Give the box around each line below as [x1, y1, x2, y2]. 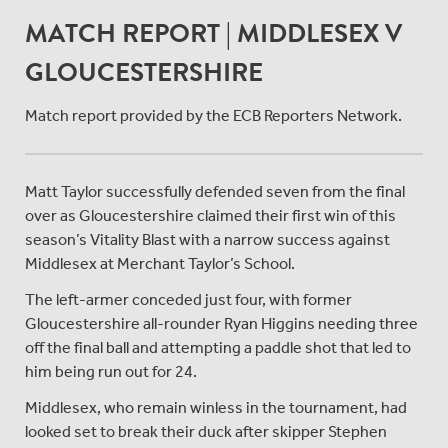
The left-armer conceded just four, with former [25, 289, 352, 309]
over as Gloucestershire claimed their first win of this [25, 205, 396, 225]
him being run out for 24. [25, 361, 197, 381]
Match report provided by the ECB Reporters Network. [25, 105, 402, 125]
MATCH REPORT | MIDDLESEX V [25, 13, 402, 53]
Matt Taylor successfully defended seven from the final [25, 181, 405, 201]
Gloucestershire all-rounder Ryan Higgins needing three [25, 313, 418, 333]
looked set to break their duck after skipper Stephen [25, 421, 387, 441]
